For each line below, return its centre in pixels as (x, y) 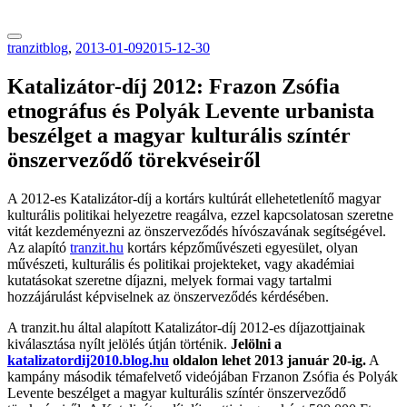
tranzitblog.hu (47, 15)
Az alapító (39, 247)
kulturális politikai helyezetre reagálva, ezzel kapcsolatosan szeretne (200, 214)
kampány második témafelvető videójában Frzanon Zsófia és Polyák (203, 376)
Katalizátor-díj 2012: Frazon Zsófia (174, 86)
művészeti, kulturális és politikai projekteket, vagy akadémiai (181, 263)
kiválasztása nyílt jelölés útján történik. (119, 343)
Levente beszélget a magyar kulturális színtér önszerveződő (177, 392)
